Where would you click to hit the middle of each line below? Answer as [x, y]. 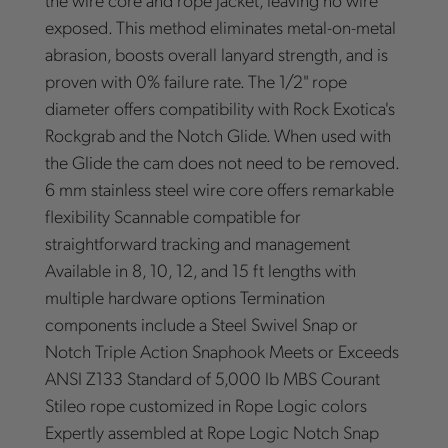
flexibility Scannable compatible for [172, 216]
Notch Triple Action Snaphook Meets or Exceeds [221, 351]
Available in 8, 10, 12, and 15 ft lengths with [200, 270]
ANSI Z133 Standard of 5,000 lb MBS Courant [212, 378]
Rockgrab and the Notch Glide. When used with [217, 135]
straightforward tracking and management [197, 243]
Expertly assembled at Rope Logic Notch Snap [211, 432]
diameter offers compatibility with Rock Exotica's [219, 108]
